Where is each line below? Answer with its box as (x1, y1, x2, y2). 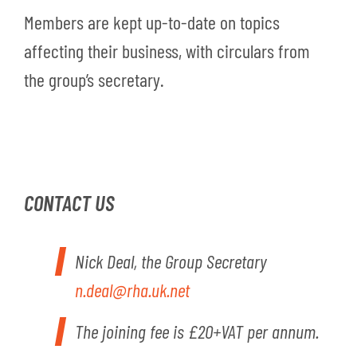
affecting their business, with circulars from (24, 39, 310, 62)
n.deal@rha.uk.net (75, 278, 190, 301)
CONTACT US (24, 190, 114, 215)
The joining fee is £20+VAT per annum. (75, 320, 319, 343)
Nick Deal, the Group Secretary (75, 249, 267, 273)
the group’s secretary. (24, 68, 164, 91)
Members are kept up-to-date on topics (24, 10, 280, 33)
